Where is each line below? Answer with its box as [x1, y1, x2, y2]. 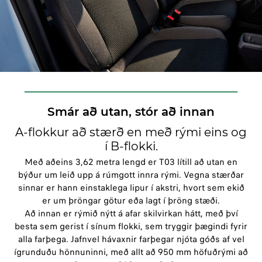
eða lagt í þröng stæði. [126, 194, 220, 208]
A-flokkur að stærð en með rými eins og [15, 125, 247, 140]
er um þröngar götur [42, 194, 126, 208]
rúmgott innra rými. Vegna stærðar [102, 168, 244, 182]
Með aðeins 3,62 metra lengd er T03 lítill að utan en [25, 156, 237, 169]
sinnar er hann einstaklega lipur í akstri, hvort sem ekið [18, 181, 244, 195]
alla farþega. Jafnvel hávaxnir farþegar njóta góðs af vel [18, 233, 244, 246]
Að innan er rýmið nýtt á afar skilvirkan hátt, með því [24, 207, 238, 220]
